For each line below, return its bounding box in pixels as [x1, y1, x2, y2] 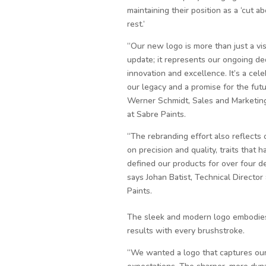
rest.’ [126, 18, 145, 30]
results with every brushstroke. [126, 224, 245, 236]
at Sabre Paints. [126, 109, 186, 121]
